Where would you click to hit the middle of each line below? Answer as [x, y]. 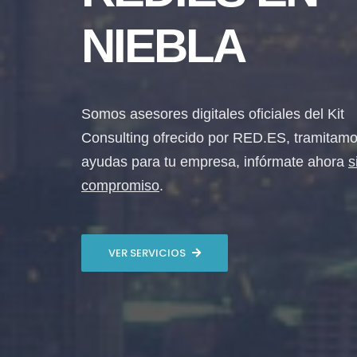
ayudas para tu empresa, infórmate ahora [215, 162]
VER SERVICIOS [147, 253]
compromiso [120, 186]
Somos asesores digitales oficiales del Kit [213, 114]
